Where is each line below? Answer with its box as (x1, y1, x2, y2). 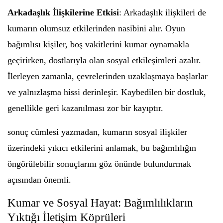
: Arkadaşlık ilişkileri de (119, 7, 206, 17)
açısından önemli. (7, 175, 71, 185)
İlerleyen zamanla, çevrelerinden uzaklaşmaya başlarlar (7, 71, 208, 81)
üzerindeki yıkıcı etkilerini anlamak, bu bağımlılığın (7, 143, 196, 153)
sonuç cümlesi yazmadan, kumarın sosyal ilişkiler (7, 127, 187, 137)
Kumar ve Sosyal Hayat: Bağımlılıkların (7, 197, 193, 209)
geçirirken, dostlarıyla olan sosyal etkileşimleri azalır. (7, 55, 201, 65)
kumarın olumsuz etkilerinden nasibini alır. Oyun (7, 23, 185, 33)
